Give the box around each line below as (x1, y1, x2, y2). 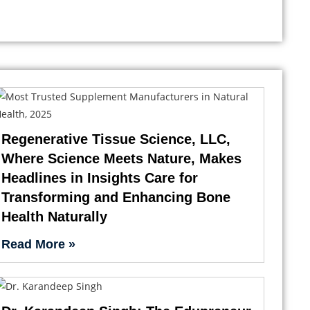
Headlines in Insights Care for (1, 170, 199, 185)
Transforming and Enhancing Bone (1, 189, 231, 205)
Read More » (1, 237, 76, 251)
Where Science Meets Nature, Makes (1, 150, 242, 166)
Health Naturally (1, 208, 108, 224)
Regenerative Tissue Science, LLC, (1, 131, 231, 147)
